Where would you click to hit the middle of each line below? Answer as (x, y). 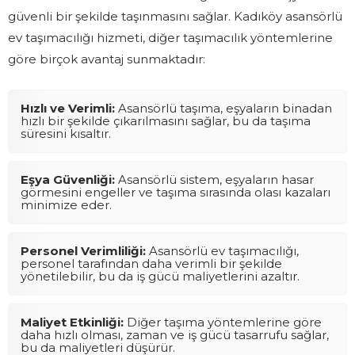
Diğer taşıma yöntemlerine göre (223, 322)
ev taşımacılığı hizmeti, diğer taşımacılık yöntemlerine (170, 37)
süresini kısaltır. (66, 133)
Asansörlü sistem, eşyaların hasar (214, 179)
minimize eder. (66, 204)
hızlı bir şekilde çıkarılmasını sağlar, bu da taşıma (166, 120)
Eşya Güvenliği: (68, 179)
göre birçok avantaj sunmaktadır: (107, 59)
